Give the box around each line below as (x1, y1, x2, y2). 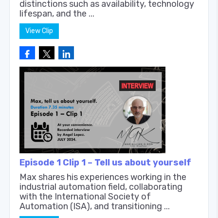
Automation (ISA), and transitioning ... (19, 200, 170, 212)
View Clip (25, 26, 53, 35)
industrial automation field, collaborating (19, 181, 182, 192)
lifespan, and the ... (19, 8, 94, 19)
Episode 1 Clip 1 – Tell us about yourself (19, 157, 191, 168)
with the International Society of (19, 191, 151, 202)
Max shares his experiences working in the (19, 171, 186, 182)
